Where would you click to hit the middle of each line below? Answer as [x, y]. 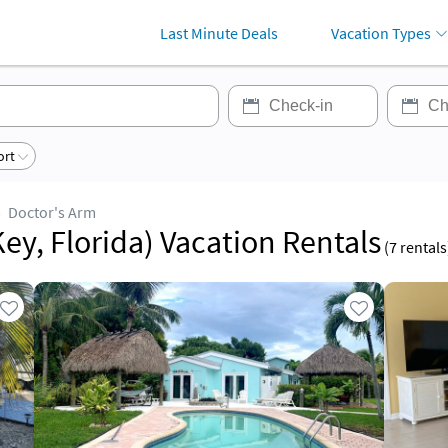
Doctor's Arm [52, 212]
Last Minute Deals [218, 33]
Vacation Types [381, 33]
